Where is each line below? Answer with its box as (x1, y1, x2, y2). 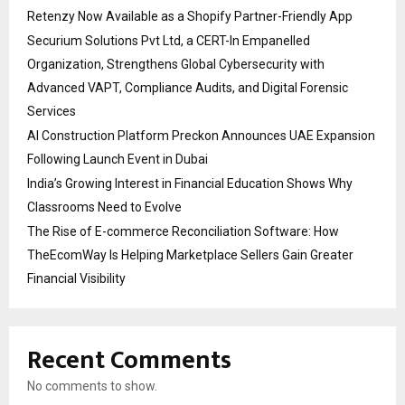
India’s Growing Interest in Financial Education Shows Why (27, 176, 353, 191)
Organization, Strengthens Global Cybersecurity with (27, 57, 325, 71)
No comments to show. (27, 379, 157, 393)
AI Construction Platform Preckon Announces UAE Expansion (27, 128, 375, 143)
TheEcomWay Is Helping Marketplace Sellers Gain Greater (27, 248, 353, 262)
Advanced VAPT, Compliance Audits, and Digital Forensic (27, 80, 348, 95)
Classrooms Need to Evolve (27, 200, 182, 214)
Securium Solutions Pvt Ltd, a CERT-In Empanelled (27, 33, 310, 48)
